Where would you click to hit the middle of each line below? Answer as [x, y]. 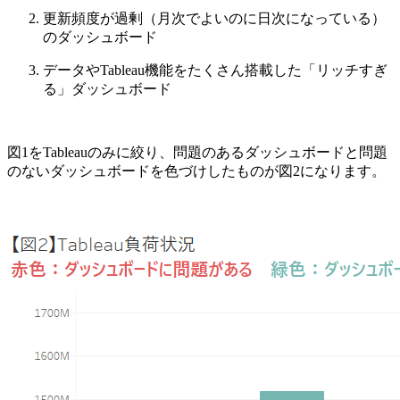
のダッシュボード [100, 37]
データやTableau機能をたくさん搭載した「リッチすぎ [215, 70]
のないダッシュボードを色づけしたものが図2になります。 [196, 171]
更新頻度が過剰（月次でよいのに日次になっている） [214, 18]
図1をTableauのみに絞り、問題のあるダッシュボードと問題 [197, 152]
